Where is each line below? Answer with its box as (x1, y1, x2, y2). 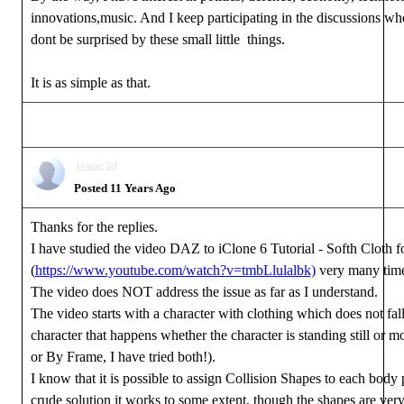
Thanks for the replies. (31, 219, 158, 234)
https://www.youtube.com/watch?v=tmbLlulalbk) (35, 262, 316, 278)
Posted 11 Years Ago (74, 181, 176, 195)
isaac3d (77, 160, 117, 173)
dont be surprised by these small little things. (31, 32, 285, 47)
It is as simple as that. (31, 75, 154, 90)
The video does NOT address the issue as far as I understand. (31, 284, 378, 299)
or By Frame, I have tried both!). (31, 349, 216, 364)
